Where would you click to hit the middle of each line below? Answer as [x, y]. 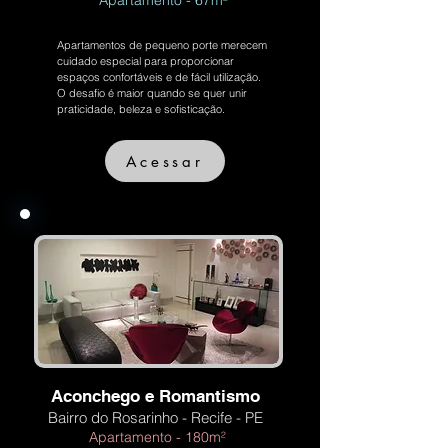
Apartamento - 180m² [157, 437]
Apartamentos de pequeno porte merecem [162, 45]
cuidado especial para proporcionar [145, 61]
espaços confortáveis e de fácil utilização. [160, 77]
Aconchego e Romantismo [155, 396]
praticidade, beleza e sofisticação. [141, 109]
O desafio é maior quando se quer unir [152, 93]
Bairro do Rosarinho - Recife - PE [155, 417]
